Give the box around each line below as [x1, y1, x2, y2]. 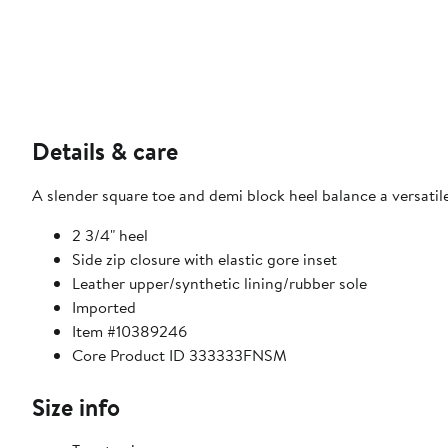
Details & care [32, 134, 178, 169]
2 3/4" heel [72, 224, 148, 247]
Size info [32, 390, 120, 425]
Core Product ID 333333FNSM [72, 344, 287, 367]
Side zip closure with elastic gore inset [72, 248, 337, 271]
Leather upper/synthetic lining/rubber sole [72, 272, 367, 295]
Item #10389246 [72, 320, 187, 343]
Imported [72, 296, 136, 319]
